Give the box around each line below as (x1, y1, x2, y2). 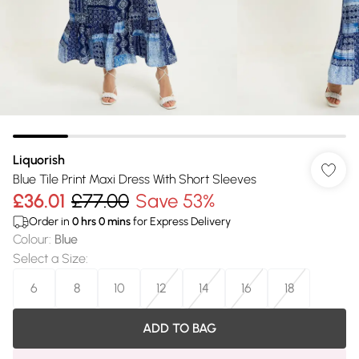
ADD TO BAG (143, 321, 216, 336)
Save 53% (135, 189, 215, 212)
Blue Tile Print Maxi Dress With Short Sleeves (13, 171, 256, 187)
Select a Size (13, 251, 86, 266)
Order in (29, 215, 72, 228)
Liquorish (13, 152, 65, 167)
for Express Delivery (131, 215, 231, 228)
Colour (13, 232, 49, 247)
